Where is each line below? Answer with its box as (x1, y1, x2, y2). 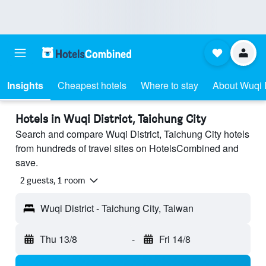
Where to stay (141, 78, 198, 92)
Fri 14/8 (159, 232, 191, 246)
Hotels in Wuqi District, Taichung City (15, 112, 206, 126)
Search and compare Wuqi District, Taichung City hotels (15, 127, 249, 141)
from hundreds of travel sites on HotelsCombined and (15, 141, 239, 155)
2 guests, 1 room (20, 175, 85, 186)
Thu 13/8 (40, 232, 77, 246)
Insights (7, 78, 43, 92)
